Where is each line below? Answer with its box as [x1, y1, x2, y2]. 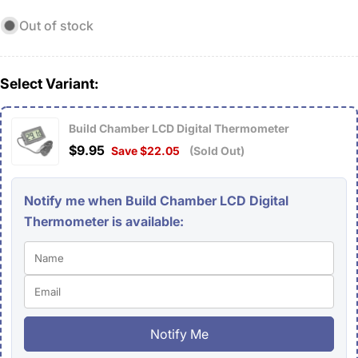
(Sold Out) [189, 144, 245, 158]
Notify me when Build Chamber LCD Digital [24, 193, 288, 209]
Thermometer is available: [24, 213, 184, 230]
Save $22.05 [111, 144, 180, 158]
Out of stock [19, 18, 93, 34]
